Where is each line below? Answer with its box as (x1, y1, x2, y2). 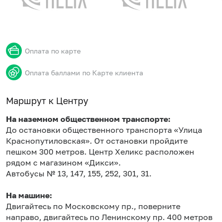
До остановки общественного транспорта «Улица (6, 125, 202, 135)
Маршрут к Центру (6, 95, 88, 106)
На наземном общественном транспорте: (6, 114, 170, 124)
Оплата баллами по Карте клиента (25, 68, 143, 77)
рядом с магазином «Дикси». (6, 158, 121, 167)
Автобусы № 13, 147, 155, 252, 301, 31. (6, 168, 152, 178)
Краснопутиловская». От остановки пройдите (6, 136, 188, 146)
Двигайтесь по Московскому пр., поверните (6, 201, 180, 211)
